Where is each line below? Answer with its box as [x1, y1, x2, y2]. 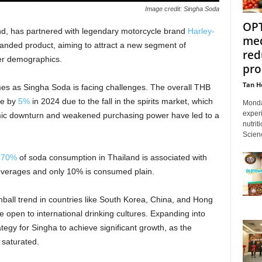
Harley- [187, 26, 215, 36]
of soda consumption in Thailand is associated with [16, 153, 207, 162]
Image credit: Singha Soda [144, 5, 219, 12]
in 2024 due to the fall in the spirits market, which [29, 96, 213, 106]
